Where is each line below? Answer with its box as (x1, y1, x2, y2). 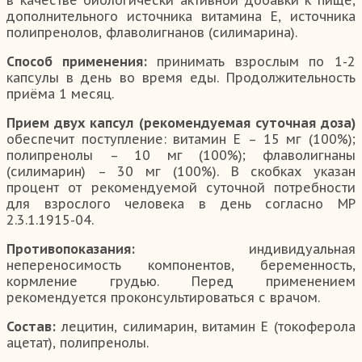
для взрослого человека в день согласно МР (6, 195, 356, 212)
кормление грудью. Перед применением (6, 272, 356, 289)
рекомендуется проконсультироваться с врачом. (6, 288, 320, 305)
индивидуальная (135, 240, 356, 257)
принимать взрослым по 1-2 (146, 53, 356, 69)
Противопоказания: (6, 240, 135, 257)
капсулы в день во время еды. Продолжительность (6, 69, 356, 86)
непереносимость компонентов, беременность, (6, 256, 356, 273)
